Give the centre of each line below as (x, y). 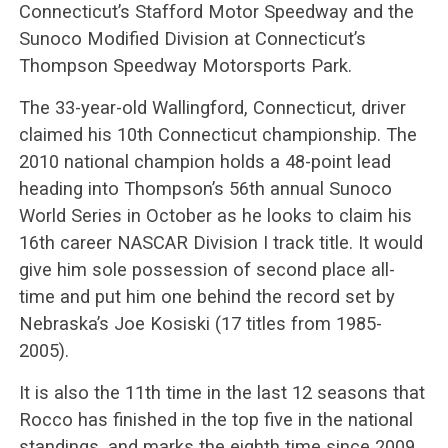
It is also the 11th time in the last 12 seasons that (221, 392)
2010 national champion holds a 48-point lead (204, 161)
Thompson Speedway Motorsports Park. (185, 65)
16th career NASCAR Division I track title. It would (220, 242)
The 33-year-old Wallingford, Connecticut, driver (212, 107)
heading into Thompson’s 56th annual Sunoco (205, 188)
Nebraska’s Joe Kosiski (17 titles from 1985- (200, 323)
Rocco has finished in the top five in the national (215, 419)
